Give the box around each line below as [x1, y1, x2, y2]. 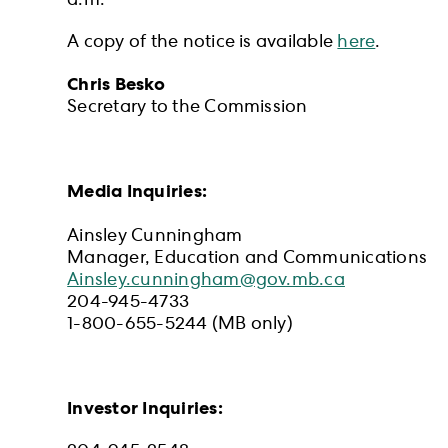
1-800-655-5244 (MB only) [67, 316, 293, 335]
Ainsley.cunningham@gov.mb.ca [67, 272, 345, 291]
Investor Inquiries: [67, 400, 223, 419]
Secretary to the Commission [67, 99, 308, 118]
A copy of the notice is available [67, 34, 338, 53]
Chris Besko [67, 76, 165, 95]
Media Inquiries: [67, 183, 208, 202]
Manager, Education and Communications [67, 250, 428, 269]
